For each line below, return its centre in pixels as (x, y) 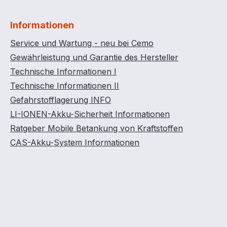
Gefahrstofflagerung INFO (61, 100)
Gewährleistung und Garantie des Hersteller (94, 57)
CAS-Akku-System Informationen (75, 142)
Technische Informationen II (65, 86)
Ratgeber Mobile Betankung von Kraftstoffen (97, 128)
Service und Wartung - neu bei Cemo (82, 43)
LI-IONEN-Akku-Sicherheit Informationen (90, 114)
